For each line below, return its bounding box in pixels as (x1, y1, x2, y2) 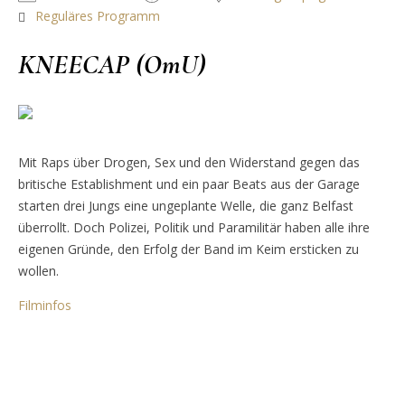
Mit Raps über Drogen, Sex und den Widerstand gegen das (18, 153, 360, 171)
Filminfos (18, 296, 71, 314)
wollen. (18, 261, 59, 279)
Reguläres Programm (35, 7, 160, 25)
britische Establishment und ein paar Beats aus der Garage (18, 174, 360, 193)
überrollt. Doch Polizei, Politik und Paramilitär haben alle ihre (18, 218, 370, 236)
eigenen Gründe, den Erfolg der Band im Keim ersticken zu (18, 240, 359, 258)
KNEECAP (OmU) (18, 48, 206, 82)
